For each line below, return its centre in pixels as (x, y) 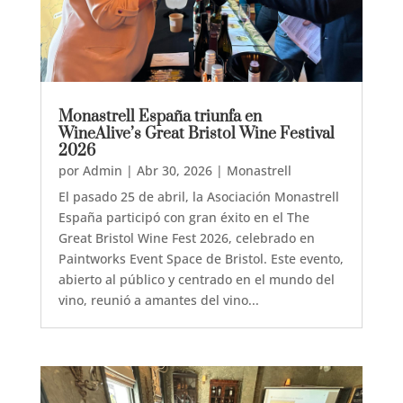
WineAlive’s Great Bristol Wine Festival (196, 134)
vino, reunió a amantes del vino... (158, 300)
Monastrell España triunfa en (160, 117)
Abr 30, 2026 (174, 171)
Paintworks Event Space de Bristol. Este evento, (201, 259)
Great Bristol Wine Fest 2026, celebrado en (186, 238)
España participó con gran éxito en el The (184, 218)
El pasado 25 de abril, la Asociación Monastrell (198, 197)
